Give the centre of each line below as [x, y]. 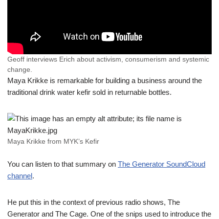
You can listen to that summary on [63, 164]
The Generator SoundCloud [162, 164]
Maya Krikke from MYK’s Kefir [53, 141]
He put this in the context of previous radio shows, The [94, 202]
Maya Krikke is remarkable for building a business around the [105, 80]
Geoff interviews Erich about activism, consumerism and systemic [108, 59]
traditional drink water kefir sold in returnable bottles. [89, 92]
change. [20, 69]
